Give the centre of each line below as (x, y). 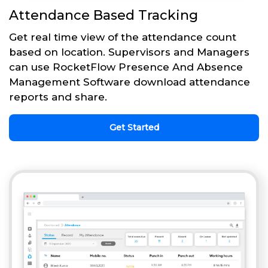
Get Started (134, 128)
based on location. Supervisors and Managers (129, 52)
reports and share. (58, 97)
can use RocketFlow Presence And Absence (126, 67)
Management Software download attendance (130, 82)
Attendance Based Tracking (103, 16)
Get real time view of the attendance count (123, 37)
